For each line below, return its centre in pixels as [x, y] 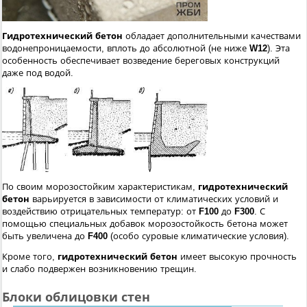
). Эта [279, 49]
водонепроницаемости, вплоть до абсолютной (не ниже [126, 49]
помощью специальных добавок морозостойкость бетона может [145, 223]
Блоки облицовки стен [76, 297]
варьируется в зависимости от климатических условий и [154, 199]
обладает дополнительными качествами [212, 36]
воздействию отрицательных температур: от [100, 211]
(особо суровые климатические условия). [198, 236]
